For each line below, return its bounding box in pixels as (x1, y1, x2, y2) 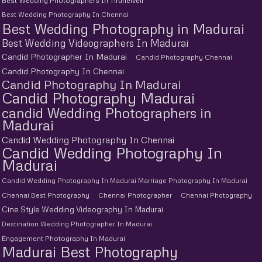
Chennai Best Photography (2, 191, 89, 199)
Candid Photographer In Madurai (2, 51, 127, 61)
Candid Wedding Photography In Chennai (2, 133, 174, 145)
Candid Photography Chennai (136, 53, 232, 61)
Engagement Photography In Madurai (2, 233, 125, 243)
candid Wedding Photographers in (2, 104, 212, 121)
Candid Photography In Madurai (2, 76, 181, 92)
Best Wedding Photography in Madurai (2, 19, 244, 37)
